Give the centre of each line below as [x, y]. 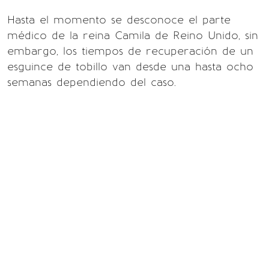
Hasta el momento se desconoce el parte [119, 20]
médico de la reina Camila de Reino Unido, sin [133, 35]
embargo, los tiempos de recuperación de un [130, 51]
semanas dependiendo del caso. [92, 82]
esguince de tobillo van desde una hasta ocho [130, 67]
